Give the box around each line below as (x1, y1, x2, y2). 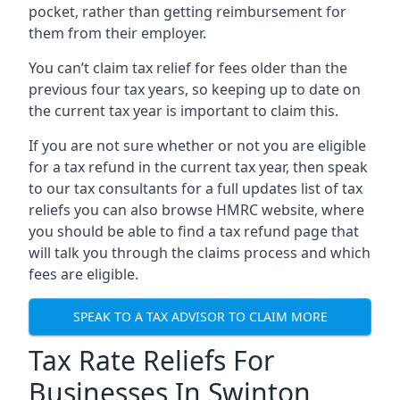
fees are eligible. (29, 263, 138, 284)
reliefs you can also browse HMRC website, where (29, 199, 364, 220)
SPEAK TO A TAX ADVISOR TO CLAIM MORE (72, 308, 328, 326)
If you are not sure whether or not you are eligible (29, 135, 366, 155)
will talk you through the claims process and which (29, 242, 371, 262)
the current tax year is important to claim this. (29, 100, 338, 121)
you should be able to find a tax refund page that (29, 221, 359, 241)
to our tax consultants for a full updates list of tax (29, 178, 362, 198)
